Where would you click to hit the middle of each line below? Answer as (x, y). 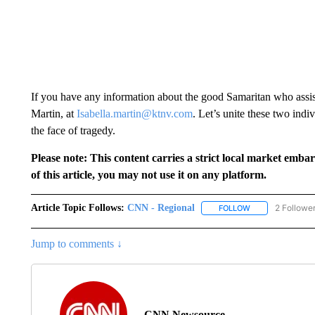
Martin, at (53, 114)
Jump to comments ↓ (76, 244)
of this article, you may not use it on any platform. (148, 175)
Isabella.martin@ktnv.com (134, 114)
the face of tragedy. (73, 130)
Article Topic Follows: (77, 208)
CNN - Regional (161, 208)
